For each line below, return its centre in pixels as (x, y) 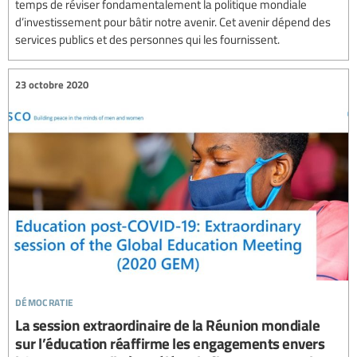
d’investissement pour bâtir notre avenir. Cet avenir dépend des (173, 21)
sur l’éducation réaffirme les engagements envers (170, 343)
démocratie (45, 300)
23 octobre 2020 (52, 85)
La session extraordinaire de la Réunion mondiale (167, 324)
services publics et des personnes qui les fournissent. (147, 39)
